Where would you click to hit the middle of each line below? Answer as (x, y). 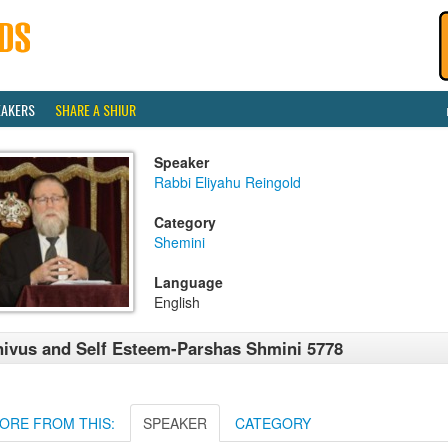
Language (188, 282)
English (177, 302)
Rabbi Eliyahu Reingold (227, 182)
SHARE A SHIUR (95, 109)
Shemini (179, 242)
